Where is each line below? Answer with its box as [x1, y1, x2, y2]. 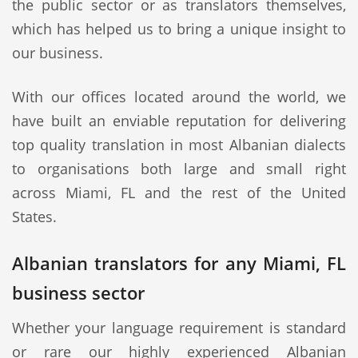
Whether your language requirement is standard [12, 318, 346, 337]
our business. [12, 43, 103, 62]
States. [12, 207, 57, 226]
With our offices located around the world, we [12, 87, 346, 106]
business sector [12, 280, 145, 304]
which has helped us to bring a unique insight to [12, 19, 346, 38]
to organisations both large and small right [12, 159, 346, 178]
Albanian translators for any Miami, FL [12, 251, 346, 275]
